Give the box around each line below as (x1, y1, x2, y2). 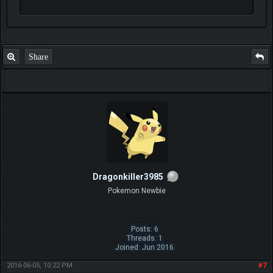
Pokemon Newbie (107, 186, 166, 195)
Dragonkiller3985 (93, 171, 163, 182)
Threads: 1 (126, 233, 163, 243)
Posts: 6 (130, 224, 158, 233)
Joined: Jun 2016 (115, 243, 174, 252)
